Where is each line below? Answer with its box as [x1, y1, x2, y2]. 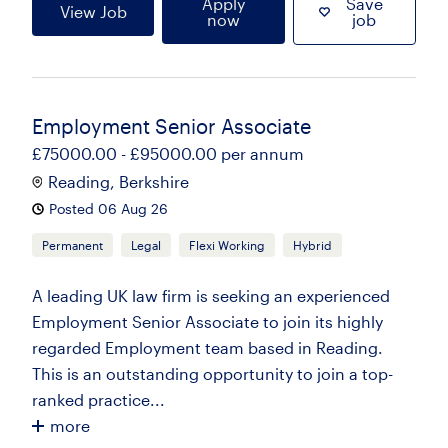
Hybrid [293, 238, 332, 252]
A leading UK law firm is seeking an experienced [32, 286, 390, 305]
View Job [59, 2, 127, 21]
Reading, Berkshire [48, 172, 189, 191]
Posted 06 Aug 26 [49, 200, 168, 217]
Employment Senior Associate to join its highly [32, 312, 383, 331]
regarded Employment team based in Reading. [32, 338, 383, 357]
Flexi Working [189, 238, 265, 252]
